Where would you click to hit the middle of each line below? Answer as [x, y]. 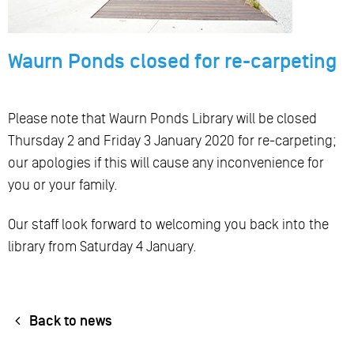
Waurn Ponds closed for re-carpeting [172, 61]
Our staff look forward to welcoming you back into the [168, 224]
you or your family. [63, 185]
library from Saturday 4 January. [102, 246]
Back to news [70, 321]
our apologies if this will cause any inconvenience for [166, 162]
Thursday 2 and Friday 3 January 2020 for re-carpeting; [172, 140]
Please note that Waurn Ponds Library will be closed [162, 118]
